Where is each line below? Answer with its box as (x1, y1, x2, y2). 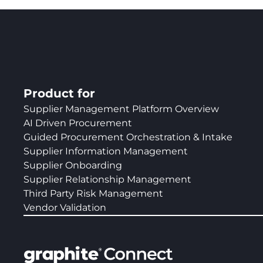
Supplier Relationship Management (23, 174, 191, 186)
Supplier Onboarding (23, 160, 122, 171)
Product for (23, 86, 95, 101)
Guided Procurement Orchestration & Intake (23, 131, 232, 143)
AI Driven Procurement (23, 117, 132, 129)
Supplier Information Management (23, 146, 188, 157)
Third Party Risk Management (23, 188, 163, 200)
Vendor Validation (23, 202, 106, 214)
